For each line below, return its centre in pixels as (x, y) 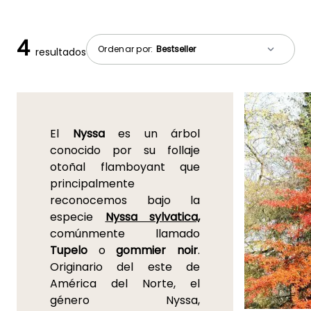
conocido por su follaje (125, 151)
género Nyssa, (125, 301)
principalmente (92, 184)
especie (78, 217)
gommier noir (157, 251)
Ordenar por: (127, 49)
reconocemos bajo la (125, 201)
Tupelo (69, 251)
